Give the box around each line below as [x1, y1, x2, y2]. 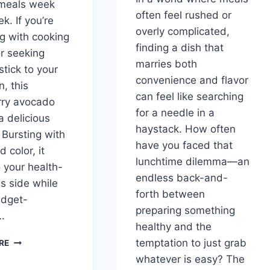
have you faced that [135, 139, 233, 152]
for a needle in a [135, 107, 215, 119]
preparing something [135, 204, 235, 217]
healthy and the [135, 221, 212, 233]
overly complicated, [135, 25, 230, 38]
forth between [135, 188, 205, 201]
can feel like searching [135, 90, 243, 103]
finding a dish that [135, 42, 224, 54]
